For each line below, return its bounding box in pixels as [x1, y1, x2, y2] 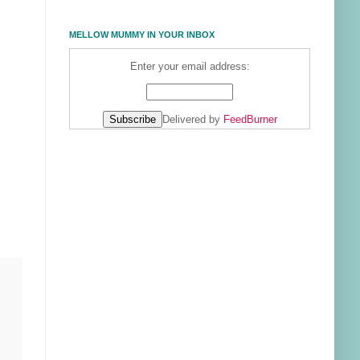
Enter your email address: [129, 60, 250, 72]
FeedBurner [223, 114, 277, 126]
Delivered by [162, 114, 223, 126]
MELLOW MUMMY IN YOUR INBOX [69, 30, 215, 40]
